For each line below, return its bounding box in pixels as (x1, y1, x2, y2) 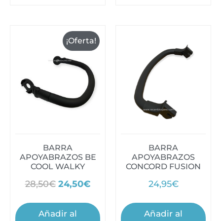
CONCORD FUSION (126, 161, 201, 171)
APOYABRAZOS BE (19, 152, 96, 162)
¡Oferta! (66, 36, 96, 45)
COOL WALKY (31, 161, 85, 171)
